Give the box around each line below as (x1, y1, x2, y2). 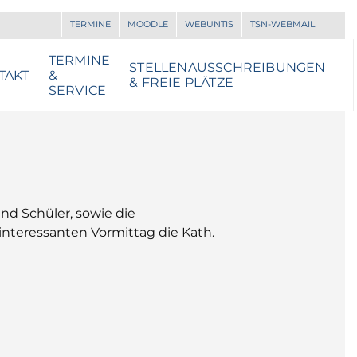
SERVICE (48, 82, 107, 98)
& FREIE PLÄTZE (129, 75, 233, 90)
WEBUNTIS (185, 18, 233, 29)
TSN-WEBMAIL (250, 18, 315, 29)
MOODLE (127, 18, 168, 29)
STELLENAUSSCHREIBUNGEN (129, 60, 326, 75)
